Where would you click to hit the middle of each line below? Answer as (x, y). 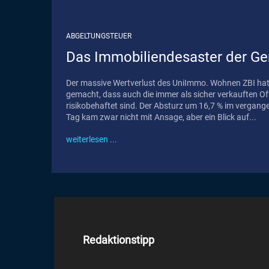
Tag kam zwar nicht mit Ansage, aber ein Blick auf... (161, 117)
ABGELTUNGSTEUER (99, 36)
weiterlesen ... (92, 139)
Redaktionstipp (119, 240)
